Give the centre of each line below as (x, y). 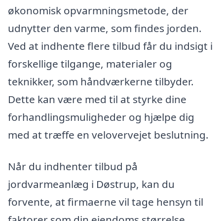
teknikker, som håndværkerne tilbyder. (101, 82)
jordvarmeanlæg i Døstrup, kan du (91, 184)
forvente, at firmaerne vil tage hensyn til (106, 202)
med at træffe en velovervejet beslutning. (108, 135)
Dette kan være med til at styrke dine (97, 99)
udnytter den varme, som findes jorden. (105, 28)
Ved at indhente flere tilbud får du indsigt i (110, 46)
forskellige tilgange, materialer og (90, 64)
